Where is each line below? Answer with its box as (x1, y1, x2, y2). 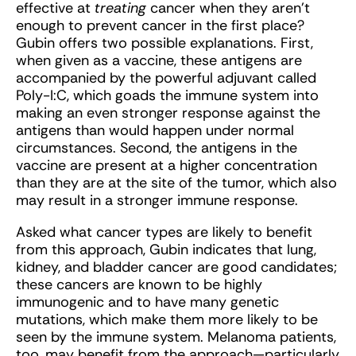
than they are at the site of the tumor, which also (16, 173, 337, 193)
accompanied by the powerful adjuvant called (16, 68, 316, 88)
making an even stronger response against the (16, 103, 320, 123)
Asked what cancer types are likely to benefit (16, 222, 312, 242)
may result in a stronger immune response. (16, 191, 298, 211)
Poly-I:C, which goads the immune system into (16, 86, 319, 106)
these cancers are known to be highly (16, 275, 262, 295)
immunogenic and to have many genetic (16, 292, 279, 312)
